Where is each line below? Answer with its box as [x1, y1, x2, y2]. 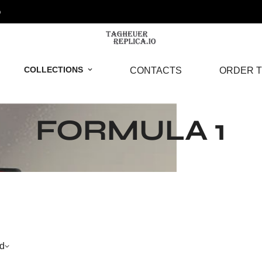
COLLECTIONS [23, 64, 83, 74]
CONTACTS [129, 65, 182, 75]
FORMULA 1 [36, 113, 226, 148]
